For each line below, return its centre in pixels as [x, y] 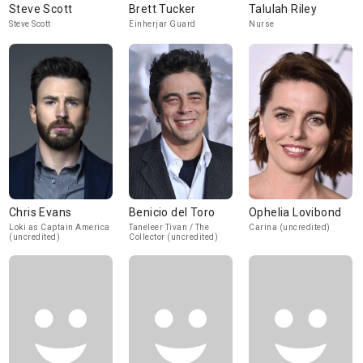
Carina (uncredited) [290, 227]
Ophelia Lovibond [295, 212]
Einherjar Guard [162, 24]
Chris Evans [41, 212]
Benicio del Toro [172, 212]
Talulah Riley [283, 9]
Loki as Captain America [60, 227]
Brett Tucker [162, 9]
